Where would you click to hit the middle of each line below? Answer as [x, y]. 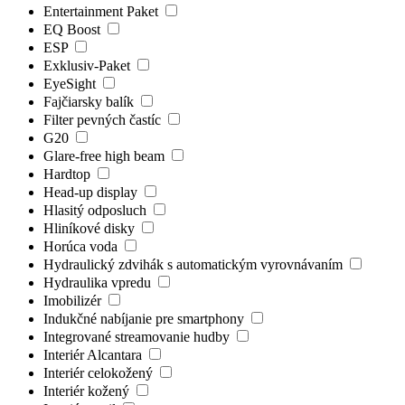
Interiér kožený [88, 391]
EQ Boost [74, 29]
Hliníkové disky [91, 228]
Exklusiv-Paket [89, 65]
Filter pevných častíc [104, 119]
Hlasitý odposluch [97, 210]
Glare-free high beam [106, 155]
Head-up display [92, 192]
